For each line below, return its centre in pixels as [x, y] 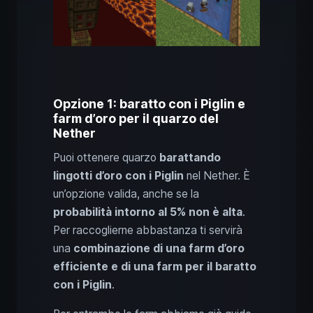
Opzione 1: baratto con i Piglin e [149, 103]
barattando [190, 157]
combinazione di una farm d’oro [159, 248]
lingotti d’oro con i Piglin [118, 175]
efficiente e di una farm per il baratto [155, 266]
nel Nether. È [217, 175]
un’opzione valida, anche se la [126, 194]
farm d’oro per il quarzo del [136, 118]
